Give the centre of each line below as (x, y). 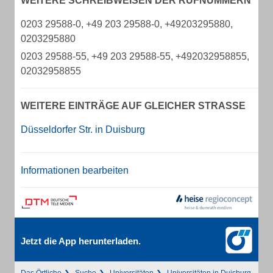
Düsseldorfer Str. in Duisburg (83, 129)
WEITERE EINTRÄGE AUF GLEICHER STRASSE (130, 106)
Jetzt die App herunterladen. (81, 241)
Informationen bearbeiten (75, 170)
